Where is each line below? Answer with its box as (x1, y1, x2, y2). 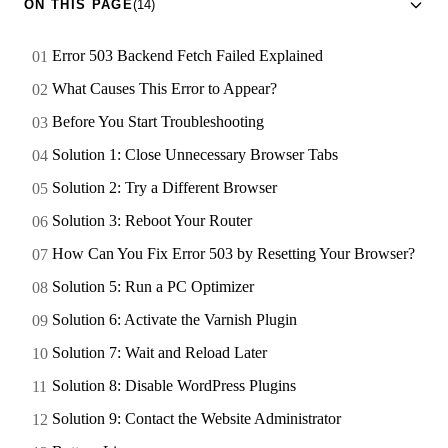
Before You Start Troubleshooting (52, 112, 264, 130)
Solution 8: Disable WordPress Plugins (52, 376, 296, 394)
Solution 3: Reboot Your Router (52, 211, 252, 229)
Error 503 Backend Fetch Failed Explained (52, 46, 323, 64)
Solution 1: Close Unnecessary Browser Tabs (52, 145, 338, 163)
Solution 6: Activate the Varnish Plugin (52, 310, 297, 328)
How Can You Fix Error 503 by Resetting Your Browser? (52, 244, 415, 262)
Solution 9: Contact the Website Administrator (52, 409, 341, 427)
